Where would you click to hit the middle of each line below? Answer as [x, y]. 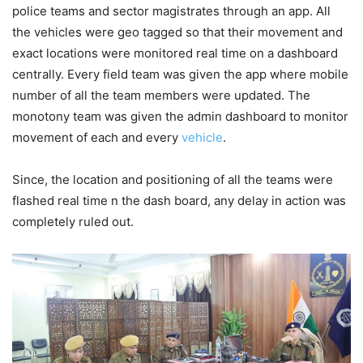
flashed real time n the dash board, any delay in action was [179, 201]
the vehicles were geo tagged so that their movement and [177, 32]
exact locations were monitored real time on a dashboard [175, 53]
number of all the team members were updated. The [161, 96]
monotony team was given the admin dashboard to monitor [180, 117]
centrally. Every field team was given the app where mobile [180, 75]
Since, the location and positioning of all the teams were [173, 180]
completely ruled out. [73, 222]
